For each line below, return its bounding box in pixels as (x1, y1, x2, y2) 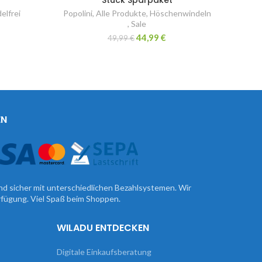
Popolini (63, 8, 92, 18)
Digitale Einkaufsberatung (56, 246, 151, 257)
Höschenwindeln (149, 8, 211, 18)
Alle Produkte (95, 8, 146, 18)
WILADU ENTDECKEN (56, 220, 149, 235)
